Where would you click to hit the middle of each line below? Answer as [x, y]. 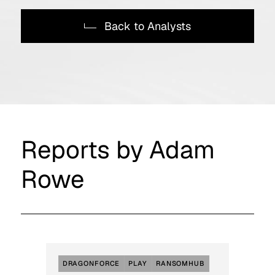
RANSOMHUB [180, 264]
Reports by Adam [118, 150]
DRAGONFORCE [91, 264]
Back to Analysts [147, 26]
